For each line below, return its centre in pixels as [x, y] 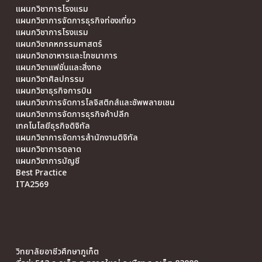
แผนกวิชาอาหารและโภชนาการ [66, 56]
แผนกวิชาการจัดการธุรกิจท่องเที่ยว [75, 21]
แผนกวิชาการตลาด [48, 150]
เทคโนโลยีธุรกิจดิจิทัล [53, 126]
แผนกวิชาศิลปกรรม [50, 80]
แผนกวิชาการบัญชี [47, 161]
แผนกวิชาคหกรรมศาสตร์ [59, 44]
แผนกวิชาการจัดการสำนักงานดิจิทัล [77, 138]
